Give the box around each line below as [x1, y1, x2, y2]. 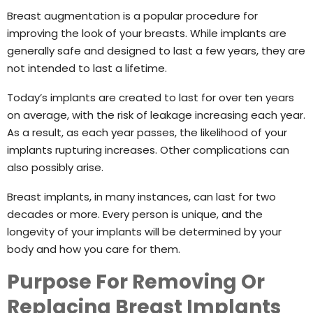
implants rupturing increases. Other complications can [7, 142, 289, 157]
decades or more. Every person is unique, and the [7, 206, 263, 221]
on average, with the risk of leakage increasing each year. [7, 107, 305, 122]
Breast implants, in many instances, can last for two [7, 189, 276, 204]
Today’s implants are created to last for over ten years [7, 89, 294, 105]
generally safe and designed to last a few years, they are [7, 43, 305, 58]
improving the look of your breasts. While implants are [7, 25, 286, 41]
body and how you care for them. [7, 241, 180, 256]
